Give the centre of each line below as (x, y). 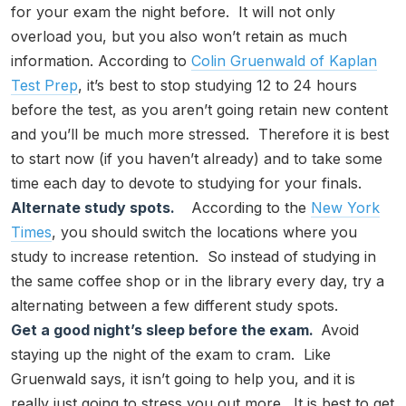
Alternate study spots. (97, 207)
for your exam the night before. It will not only (173, 11)
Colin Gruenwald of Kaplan (284, 60)
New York (345, 207)
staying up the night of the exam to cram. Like (171, 354)
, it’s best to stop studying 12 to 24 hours (217, 85)
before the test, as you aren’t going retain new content (199, 109)
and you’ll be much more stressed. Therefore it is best (200, 134)
